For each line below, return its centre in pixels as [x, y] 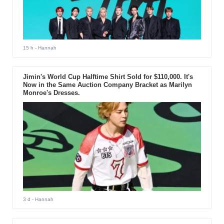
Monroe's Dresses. [51, 92]
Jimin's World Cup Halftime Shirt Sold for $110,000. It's [108, 76]
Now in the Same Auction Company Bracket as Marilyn [107, 84]
